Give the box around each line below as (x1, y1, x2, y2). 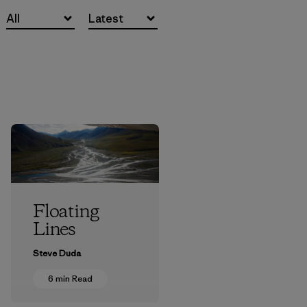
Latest (88, 10, 123, 26)
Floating (33, 199, 99, 225)
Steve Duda (33, 247, 81, 259)
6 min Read (48, 273, 93, 285)
